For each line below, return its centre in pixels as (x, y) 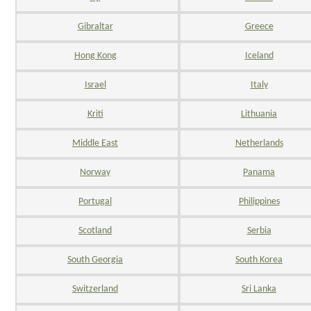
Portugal (95, 202)
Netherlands (259, 143)
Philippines (259, 202)
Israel (95, 85)
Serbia (259, 231)
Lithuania (259, 114)
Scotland (95, 231)
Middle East (95, 143)
